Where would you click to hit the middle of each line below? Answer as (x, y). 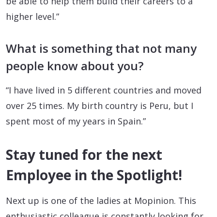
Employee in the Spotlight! (94, 175)
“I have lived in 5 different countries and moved (104, 90)
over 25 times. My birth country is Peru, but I (100, 106)
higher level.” (32, 17)
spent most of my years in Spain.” (76, 121)
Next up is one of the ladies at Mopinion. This (101, 201)
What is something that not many (101, 48)
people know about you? (75, 66)
